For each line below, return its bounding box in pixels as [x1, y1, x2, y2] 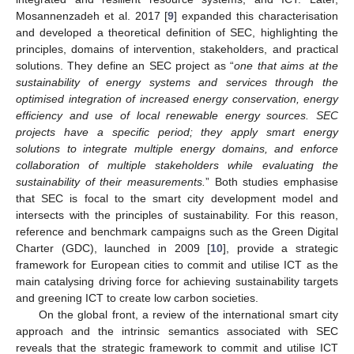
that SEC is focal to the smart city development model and [16, 191, 338, 205]
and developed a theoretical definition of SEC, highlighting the [16, 25, 338, 39]
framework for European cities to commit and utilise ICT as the [16, 258, 338, 271]
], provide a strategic [223, 241, 338, 254]
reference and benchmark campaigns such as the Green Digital [16, 224, 338, 238]
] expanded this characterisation [174, 9, 339, 22]
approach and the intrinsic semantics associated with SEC [16, 324, 338, 337]
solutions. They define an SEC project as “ [16, 58, 235, 72]
